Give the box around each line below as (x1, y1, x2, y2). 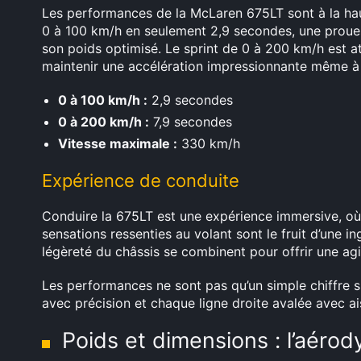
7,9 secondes (149, 114, 232, 130)
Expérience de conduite (42, 170, 239, 191)
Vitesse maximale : (58, 135, 177, 151)
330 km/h (177, 135, 240, 151)
